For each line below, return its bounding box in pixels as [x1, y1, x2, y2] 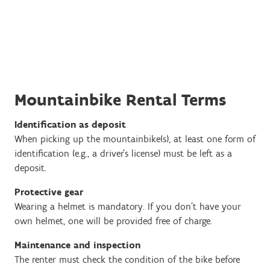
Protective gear [14, 186, 83, 198]
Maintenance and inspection [14, 239, 140, 251]
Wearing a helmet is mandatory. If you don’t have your [14, 201, 241, 212]
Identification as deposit [14, 119, 126, 130]
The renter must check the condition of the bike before [14, 254, 240, 265]
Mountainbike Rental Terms [14, 89, 226, 110]
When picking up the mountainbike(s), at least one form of [14, 133, 256, 145]
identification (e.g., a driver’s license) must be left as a [14, 148, 232, 159]
